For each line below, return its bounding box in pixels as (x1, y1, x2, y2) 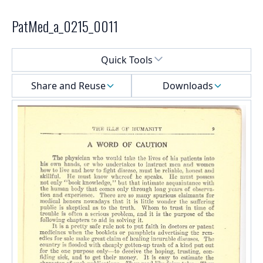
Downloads (163, 79, 213, 93)
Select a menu (11, 48, 73, 62)
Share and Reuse (31, 79, 106, 93)
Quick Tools (101, 53, 153, 67)
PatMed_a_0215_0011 (12, 15, 118, 37)
